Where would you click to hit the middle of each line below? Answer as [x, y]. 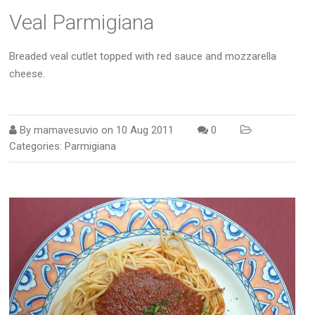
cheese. [27, 73]
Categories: [37, 146]
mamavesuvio [66, 130]
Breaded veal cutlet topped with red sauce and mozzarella [143, 56]
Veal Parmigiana [82, 22]
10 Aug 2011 [145, 130]
